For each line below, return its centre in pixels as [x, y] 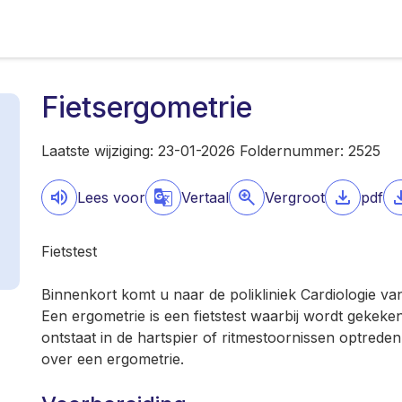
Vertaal [205, 197]
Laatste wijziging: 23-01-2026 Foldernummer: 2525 [211, 151]
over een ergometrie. [113, 359]
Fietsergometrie [147, 107]
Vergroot [295, 197]
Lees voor [111, 197]
